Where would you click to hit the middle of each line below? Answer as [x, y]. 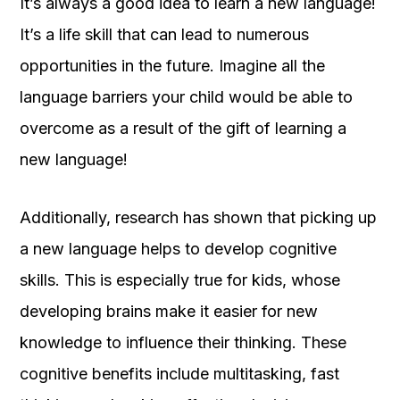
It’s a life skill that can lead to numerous [164, 34]
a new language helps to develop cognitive [178, 248]
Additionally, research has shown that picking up [198, 217]
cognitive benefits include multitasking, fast [179, 373]
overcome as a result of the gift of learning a [183, 128]
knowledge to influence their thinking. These [183, 342]
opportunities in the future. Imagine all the [172, 65]
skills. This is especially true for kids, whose [180, 279]
